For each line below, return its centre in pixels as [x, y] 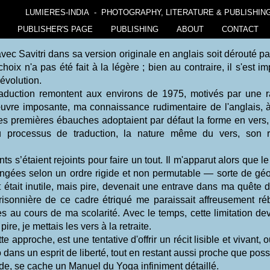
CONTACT [240, 29]
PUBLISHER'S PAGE [55, 29]
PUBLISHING [135, 29]
